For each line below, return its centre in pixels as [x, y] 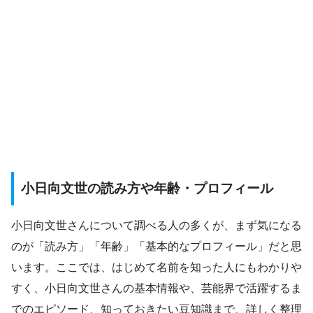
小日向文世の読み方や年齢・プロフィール [147, 189]
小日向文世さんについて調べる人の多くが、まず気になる [156, 225]
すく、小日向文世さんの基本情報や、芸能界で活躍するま [156, 288]
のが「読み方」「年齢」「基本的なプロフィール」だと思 [156, 246]
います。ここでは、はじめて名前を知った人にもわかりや [156, 267]
